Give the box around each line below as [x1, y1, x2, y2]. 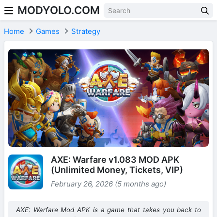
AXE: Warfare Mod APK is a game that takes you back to [16, 206, 201, 214]
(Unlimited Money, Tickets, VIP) [51, 165, 183, 175]
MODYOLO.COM [17, 4, 100, 16]
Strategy [71, 27, 100, 36]
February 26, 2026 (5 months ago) [51, 179, 166, 189]
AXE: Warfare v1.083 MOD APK [51, 155, 179, 165]
